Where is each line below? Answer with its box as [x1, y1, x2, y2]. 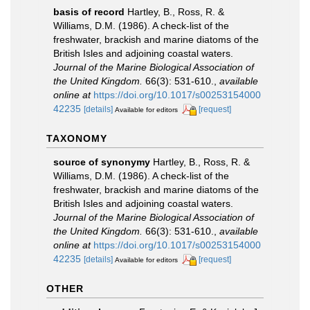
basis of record [53, 6, 125, 17]
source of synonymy [53, 156, 150, 167]
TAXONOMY [46, 132, 107, 144]
